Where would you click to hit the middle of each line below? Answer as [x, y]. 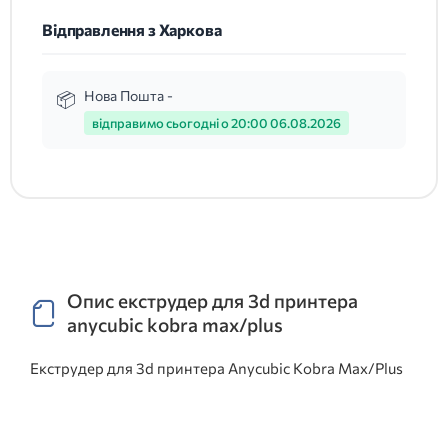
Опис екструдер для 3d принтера [212, 301]
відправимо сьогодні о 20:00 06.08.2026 [216, 123]
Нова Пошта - [128, 96]
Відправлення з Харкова [132, 30]
